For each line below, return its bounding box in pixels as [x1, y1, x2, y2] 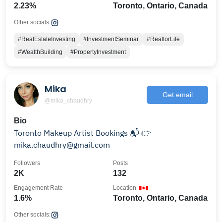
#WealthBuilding [18, 49, 62, 55]
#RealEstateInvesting [18, 36, 75, 43]
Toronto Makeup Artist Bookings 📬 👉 [14, 128, 151, 138]
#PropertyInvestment [70, 49, 126, 55]
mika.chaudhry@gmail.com [14, 140, 110, 150]
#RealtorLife [147, 36, 180, 43]
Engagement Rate [14, 184, 63, 191]
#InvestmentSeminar [83, 36, 139, 43]
